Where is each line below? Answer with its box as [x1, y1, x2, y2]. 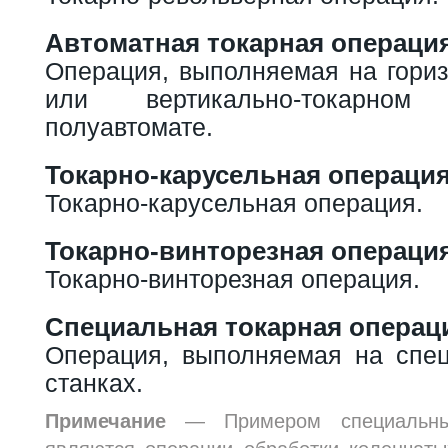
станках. [45, 368, 143, 397]
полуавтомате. [45, 112, 213, 141]
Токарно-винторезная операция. [45, 264, 420, 293]
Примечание [45, 409, 166, 432]
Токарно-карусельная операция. [45, 188, 423, 217]
